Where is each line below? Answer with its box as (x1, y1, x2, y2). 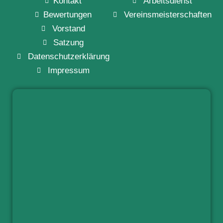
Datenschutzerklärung (27, 52, 110, 62)
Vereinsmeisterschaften (123, 10, 212, 20)
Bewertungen (43, 10, 92, 20)
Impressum (47, 66, 90, 76)
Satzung (53, 38, 84, 48)
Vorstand (52, 24, 85, 34)
